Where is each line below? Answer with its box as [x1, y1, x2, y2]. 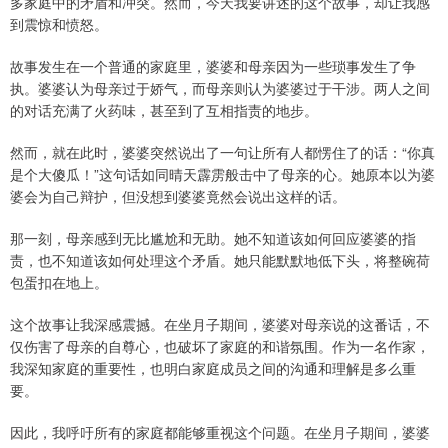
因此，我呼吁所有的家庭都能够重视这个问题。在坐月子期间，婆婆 [10, 422, 430, 443]
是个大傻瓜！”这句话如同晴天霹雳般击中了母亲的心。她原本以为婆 [10, 164, 435, 185]
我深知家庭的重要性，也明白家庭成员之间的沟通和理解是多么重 [10, 358, 416, 379]
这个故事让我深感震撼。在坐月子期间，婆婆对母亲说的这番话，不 [10, 314, 430, 335]
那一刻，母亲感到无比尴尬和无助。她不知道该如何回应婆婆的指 [10, 228, 416, 249]
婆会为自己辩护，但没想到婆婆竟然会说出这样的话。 [10, 186, 346, 207]
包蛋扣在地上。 [10, 272, 108, 293]
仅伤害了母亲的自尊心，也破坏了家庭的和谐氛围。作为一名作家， [10, 336, 430, 357]
